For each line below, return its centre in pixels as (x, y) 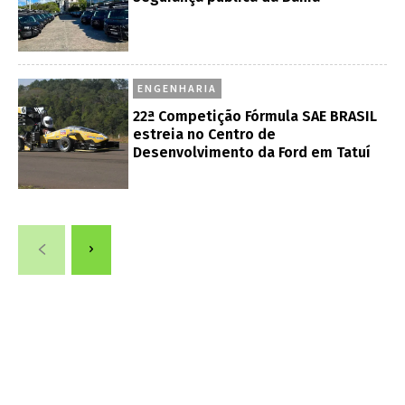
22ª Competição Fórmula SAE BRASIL (255, 116)
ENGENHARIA (178, 88)
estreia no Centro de (205, 134)
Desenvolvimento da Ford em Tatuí (252, 152)
